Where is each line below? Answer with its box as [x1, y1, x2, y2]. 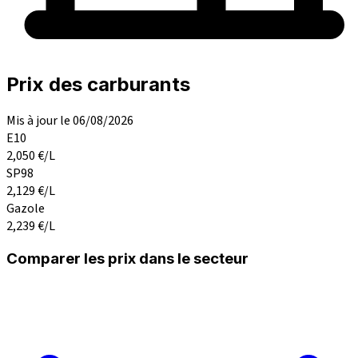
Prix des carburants [6, 72, 190, 96]
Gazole [6, 199, 45, 217]
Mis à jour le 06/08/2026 [6, 111, 133, 129]
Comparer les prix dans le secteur [6, 249, 249, 268]
